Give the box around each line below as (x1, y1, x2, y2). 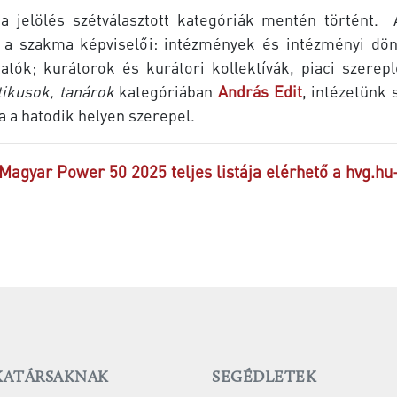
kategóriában (113, 81, 219, 102)
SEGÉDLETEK (212, 370, 316, 387)
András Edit (218, 81, 302, 102)
